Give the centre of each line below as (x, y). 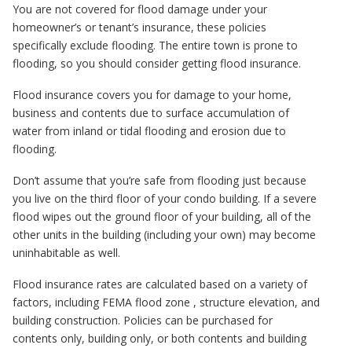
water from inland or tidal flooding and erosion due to (149, 131)
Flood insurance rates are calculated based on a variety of (160, 284)
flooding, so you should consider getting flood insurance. (157, 63)
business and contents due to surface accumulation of (151, 113)
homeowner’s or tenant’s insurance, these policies (139, 27)
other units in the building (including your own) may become (164, 235)
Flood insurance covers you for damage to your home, (152, 95)
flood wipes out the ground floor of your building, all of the (162, 216)
